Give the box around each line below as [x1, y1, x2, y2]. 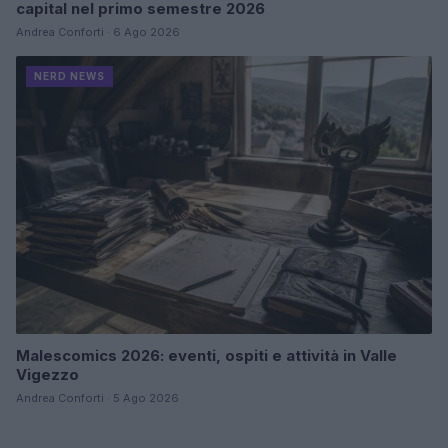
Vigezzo [16, 364, 79, 384]
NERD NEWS [34, 70, 105, 83]
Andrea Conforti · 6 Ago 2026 [16, 25, 180, 40]
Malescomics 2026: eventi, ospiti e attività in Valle [16, 345, 397, 365]
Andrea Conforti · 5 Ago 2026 [16, 390, 179, 405]
